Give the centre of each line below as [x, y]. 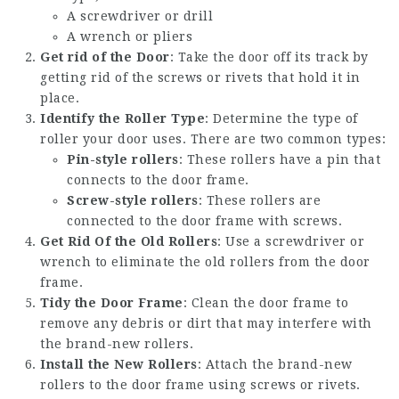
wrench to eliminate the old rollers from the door [205, 262]
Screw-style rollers [133, 200]
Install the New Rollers [119, 364]
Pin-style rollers [123, 159]
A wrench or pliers [130, 37]
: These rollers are [259, 200]
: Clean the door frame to [265, 303]
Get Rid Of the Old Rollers [129, 241]
